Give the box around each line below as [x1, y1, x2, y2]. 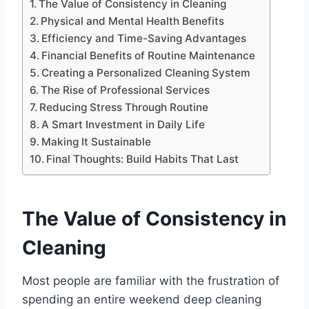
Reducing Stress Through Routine [39, 101, 209, 114]
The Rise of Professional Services [41, 83, 210, 97]
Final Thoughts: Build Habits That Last [46, 152, 239, 166]
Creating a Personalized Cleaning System [41, 66, 251, 80]
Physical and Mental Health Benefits [41, 14, 225, 28]
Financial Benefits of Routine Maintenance [41, 49, 256, 63]
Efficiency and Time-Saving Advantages [41, 32, 247, 46]
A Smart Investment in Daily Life [41, 118, 206, 132]
